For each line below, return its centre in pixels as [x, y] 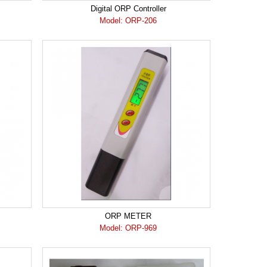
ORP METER [128, 216]
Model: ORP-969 [128, 228]
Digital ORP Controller [128, 9]
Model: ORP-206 [128, 21]
